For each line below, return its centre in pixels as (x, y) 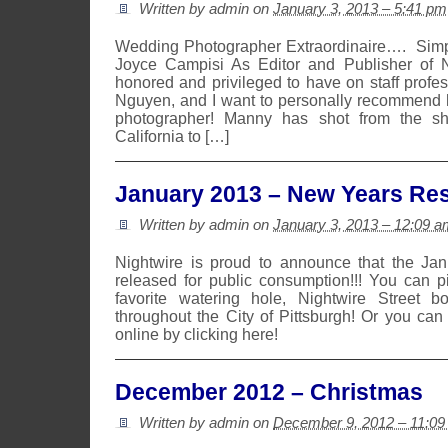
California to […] (172, 136)
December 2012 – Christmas (269, 392)
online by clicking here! (196, 334)
